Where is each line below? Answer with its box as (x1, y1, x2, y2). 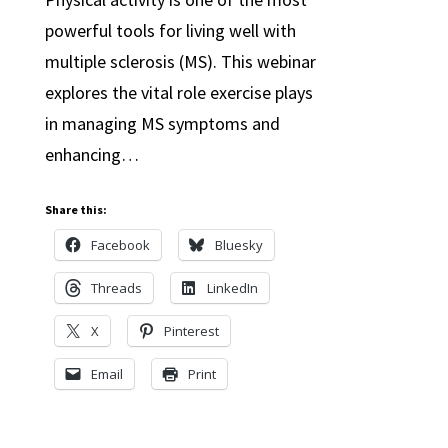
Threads (90, 279, 142, 297)
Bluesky (214, 236, 263, 254)
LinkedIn (206, 279, 258, 297)
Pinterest (163, 322, 219, 340)
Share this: (44, 202, 107, 217)
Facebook (90, 236, 150, 254)
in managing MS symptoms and (44, 112, 280, 135)
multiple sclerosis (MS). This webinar (44, 50, 316, 73)
